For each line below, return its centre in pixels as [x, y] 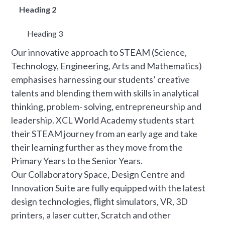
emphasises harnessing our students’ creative [101, 79]
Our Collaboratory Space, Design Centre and [98, 174]
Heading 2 [38, 9]
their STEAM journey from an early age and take [104, 133]
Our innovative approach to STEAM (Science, [99, 52]
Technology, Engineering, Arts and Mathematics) [107, 66]
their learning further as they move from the [97, 147]
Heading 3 [45, 33]
